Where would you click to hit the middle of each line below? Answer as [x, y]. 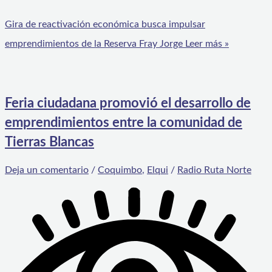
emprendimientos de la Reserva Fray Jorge [94, 44]
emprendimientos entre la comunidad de [124, 123]
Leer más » [206, 44]
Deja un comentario [47, 170]
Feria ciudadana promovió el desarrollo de [128, 104]
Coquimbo [120, 170]
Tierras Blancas [49, 142]
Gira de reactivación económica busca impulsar [105, 25]
